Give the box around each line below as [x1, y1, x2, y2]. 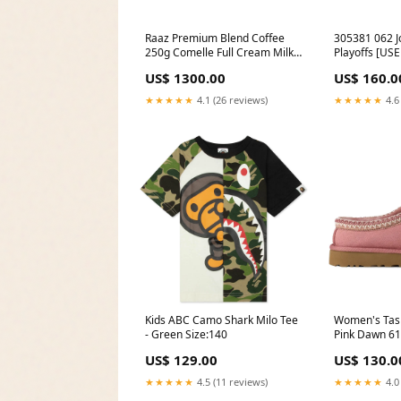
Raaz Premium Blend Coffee [145, 30, 285, 46]
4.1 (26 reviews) [194, 92, 268, 107]
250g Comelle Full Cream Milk [145, 44, 294, 60]
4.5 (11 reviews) [194, 374, 268, 388]
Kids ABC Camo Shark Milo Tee [145, 311, 298, 328]
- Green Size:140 [145, 326, 227, 342]
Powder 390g [145, 58, 210, 74]
